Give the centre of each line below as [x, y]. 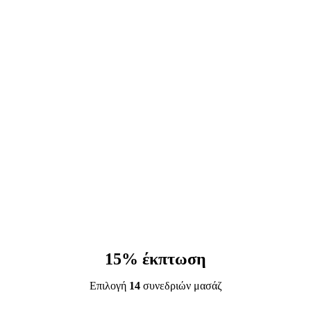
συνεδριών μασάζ [181, 285]
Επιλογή [109, 285]
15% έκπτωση [155, 259]
